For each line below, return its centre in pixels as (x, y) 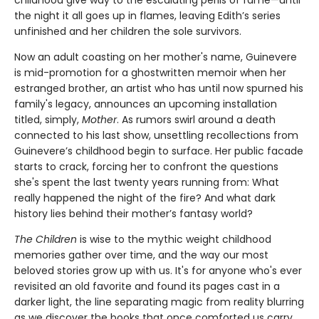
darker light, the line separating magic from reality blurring (159, 302)
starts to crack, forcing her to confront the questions (146, 166)
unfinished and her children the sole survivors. (128, 31)
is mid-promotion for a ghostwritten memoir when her (150, 72)
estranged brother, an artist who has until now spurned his (159, 88)
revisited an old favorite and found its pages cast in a (147, 286)
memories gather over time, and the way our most (141, 255)
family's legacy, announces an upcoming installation (146, 104)
